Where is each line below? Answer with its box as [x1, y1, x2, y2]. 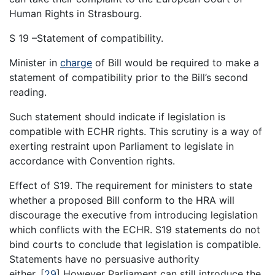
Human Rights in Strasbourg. [9, 7, 142, 20]
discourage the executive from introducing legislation [9, 208, 258, 221]
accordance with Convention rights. [9, 154, 175, 167]
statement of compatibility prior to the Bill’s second [9, 71, 248, 83]
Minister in [9, 56, 60, 69]
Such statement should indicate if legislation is [9, 110, 225, 123]
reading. [9, 85, 47, 98]
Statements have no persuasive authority [9, 252, 199, 265]
